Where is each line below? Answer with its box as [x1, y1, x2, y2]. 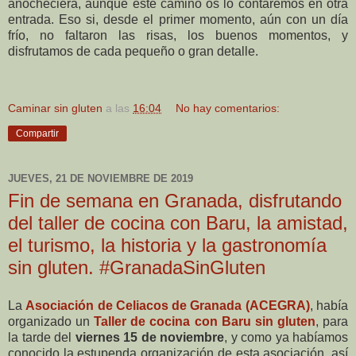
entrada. [8, 12, 60, 26]
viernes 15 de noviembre [75, 330, 224, 344]
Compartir [16, 127, 59, 139]
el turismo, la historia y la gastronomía [8, 234, 327, 256]
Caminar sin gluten [8, 101, 103, 114]
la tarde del [8, 330, 75, 344]
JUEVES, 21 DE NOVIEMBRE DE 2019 [8, 172, 193, 185]
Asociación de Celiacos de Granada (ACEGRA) [25, 298, 310, 312]
